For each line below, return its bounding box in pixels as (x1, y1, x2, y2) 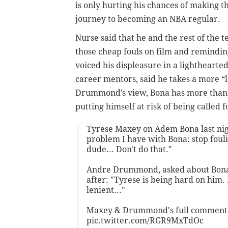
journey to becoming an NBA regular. (75, 14, 220, 24)
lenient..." (87, 185, 125, 195)
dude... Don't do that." (87, 145, 172, 155)
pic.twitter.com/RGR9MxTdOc (87, 216, 204, 226)
